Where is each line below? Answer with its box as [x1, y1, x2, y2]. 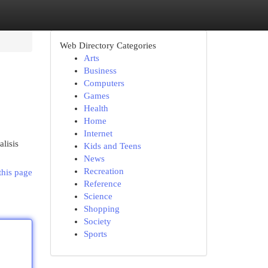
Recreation [83, 166, 124, 176]
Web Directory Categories [59, 41, 156, 50]
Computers [83, 78, 124, 88]
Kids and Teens [83, 141, 141, 151]
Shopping [83, 204, 120, 214]
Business [83, 66, 117, 75]
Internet [83, 129, 112, 138]
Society [83, 217, 111, 226]
